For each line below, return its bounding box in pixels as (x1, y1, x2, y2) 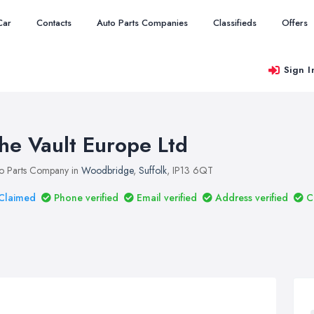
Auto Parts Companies (97, 16, 188, 29)
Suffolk (139, 163, 167, 177)
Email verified (137, 191, 197, 205)
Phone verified (54, 191, 118, 205)
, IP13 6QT (167, 163, 213, 177)
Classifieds (213, 16, 257, 29)
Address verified (215, 191, 288, 205)
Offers (282, 16, 308, 29)
